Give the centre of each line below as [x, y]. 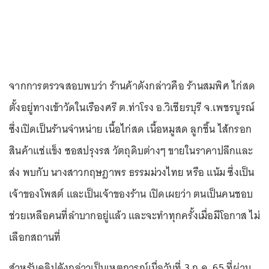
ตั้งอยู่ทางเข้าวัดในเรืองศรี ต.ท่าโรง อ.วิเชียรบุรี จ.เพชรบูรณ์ [132, 108]
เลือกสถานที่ [35, 237]
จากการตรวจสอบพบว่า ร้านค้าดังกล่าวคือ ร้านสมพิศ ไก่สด [132, 86]
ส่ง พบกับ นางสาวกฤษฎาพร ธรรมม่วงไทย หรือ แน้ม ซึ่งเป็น [132, 173]
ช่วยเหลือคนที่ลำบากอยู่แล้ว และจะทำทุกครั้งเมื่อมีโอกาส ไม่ [134, 216]
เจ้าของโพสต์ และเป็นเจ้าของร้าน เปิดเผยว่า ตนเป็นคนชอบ [131, 194]
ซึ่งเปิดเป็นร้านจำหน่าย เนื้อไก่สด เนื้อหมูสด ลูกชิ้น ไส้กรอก [130, 129]
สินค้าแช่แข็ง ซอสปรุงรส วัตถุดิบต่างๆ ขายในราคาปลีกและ [131, 151]
